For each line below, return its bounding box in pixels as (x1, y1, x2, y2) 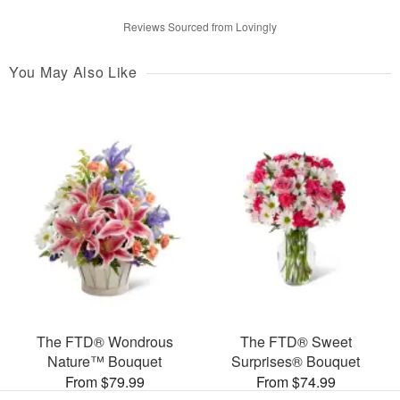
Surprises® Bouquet (231, 350, 360, 371)
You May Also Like (9, 62, 137, 83)
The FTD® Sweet (239, 330, 352, 352)
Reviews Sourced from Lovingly (123, 19, 277, 35)
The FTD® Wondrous (36, 330, 173, 352)
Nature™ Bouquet (47, 350, 162, 371)
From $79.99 (64, 371, 145, 392)
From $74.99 (255, 371, 336, 392)
